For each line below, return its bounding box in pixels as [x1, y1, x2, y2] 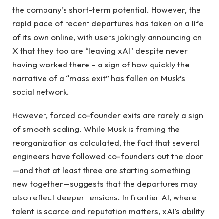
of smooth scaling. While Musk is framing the [12, 124, 180, 134]
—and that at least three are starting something [12, 165, 190, 175]
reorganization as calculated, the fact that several [12, 137, 200, 148]
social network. [12, 86, 69, 97]
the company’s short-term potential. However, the [12, 4, 201, 15]
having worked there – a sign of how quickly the [12, 59, 190, 69]
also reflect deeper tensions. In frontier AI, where [12, 192, 197, 203]
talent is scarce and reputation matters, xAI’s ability [12, 206, 205, 217]
